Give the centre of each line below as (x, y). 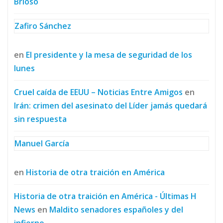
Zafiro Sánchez (43, 26)
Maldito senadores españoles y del (116, 209)
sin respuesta (40, 119)
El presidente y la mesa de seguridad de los (109, 55)
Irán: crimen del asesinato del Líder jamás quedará (111, 105)
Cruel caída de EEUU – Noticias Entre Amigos (98, 92)
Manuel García (42, 143)
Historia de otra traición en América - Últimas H (105, 196)
